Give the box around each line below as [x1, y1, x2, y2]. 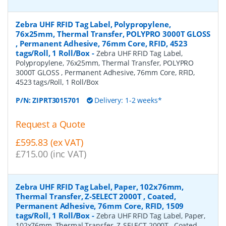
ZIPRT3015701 [32, 95, 80, 105]
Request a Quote [16, 118, 85, 130]
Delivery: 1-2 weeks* [92, 95, 162, 105]
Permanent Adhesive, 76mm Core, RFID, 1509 [16, 201, 184, 211]
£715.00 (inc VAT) [16, 148, 86, 160]
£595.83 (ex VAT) [16, 136, 83, 149]
